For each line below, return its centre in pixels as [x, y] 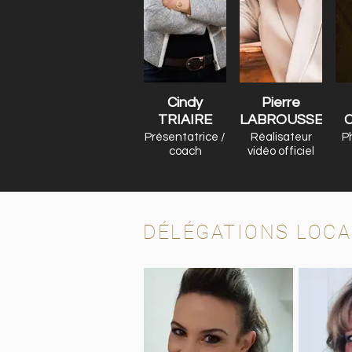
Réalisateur [281, 137]
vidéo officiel [281, 151]
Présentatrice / [185, 137]
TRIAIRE [185, 120]
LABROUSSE [281, 120]
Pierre [281, 103]
